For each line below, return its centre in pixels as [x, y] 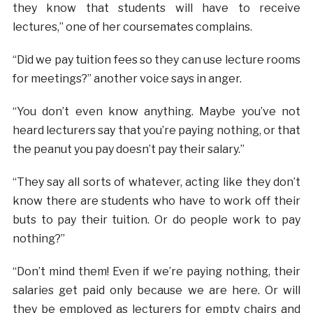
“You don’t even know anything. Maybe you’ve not [156, 111]
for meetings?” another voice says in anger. [127, 78]
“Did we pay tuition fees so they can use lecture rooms [156, 59]
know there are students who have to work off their [156, 201]
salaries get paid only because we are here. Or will [156, 290]
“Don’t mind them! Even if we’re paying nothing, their [156, 271]
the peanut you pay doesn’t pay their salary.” [128, 149]
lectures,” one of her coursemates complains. [132, 27]
